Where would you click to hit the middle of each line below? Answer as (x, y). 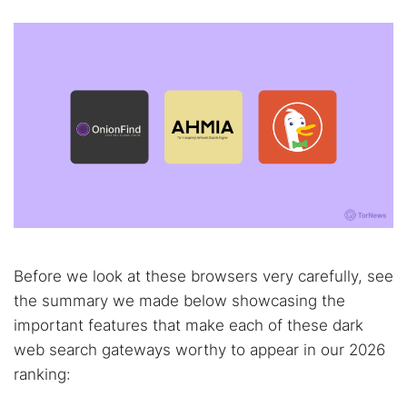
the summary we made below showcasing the (179, 301)
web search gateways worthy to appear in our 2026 (199, 350)
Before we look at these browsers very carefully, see (203, 276)
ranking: (42, 374)
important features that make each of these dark (189, 325)
